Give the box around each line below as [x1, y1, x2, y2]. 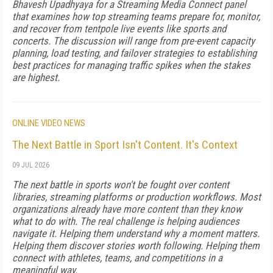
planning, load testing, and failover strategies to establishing [12, 47, 257, 59]
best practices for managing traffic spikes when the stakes [12, 59, 250, 71]
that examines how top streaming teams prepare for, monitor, [12, 10, 260, 23]
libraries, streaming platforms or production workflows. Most [12, 191, 261, 203]
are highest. [12, 71, 60, 83]
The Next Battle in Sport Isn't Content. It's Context [12, 138, 238, 152]
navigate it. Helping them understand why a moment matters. [12, 227, 260, 239]
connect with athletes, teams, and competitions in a [12, 252, 222, 264]
